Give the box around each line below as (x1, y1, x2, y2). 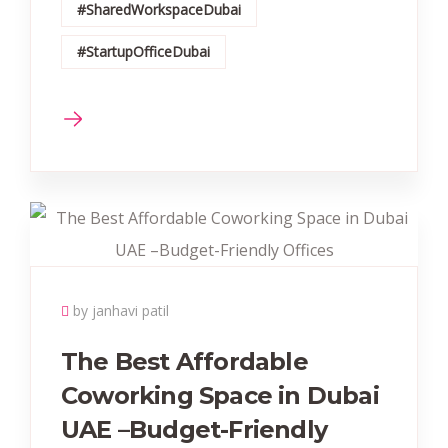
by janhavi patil (73, 301, 169, 320)
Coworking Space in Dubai (61, 381, 379, 410)
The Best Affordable (61, 347, 308, 376)
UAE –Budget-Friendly (61, 415, 327, 444)
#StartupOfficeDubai (77, 42, 210, 61)
